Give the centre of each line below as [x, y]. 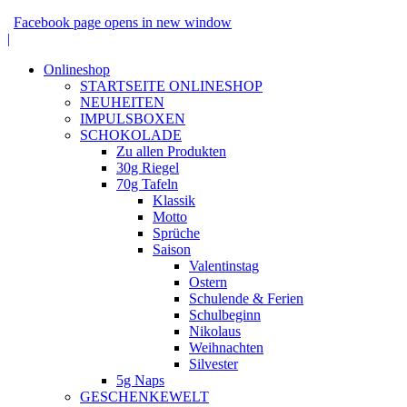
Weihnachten [226, 347]
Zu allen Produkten [171, 151]
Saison [172, 249]
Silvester [213, 364]
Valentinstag [224, 266]
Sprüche [176, 233]
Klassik [174, 200]
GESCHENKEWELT [144, 397]
